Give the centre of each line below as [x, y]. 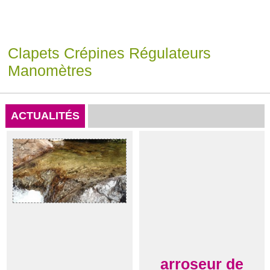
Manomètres [50, 70]
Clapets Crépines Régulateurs [109, 53]
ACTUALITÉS [45, 116]
